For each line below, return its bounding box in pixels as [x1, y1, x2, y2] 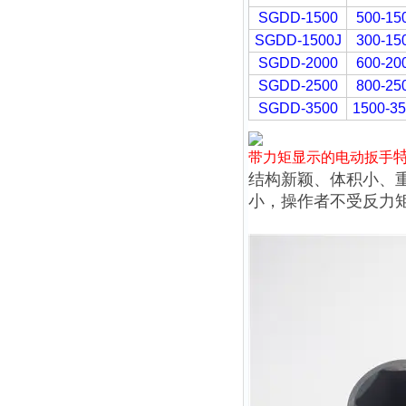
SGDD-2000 [257, 55, 338, 71]
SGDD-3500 [257, 101, 338, 116]
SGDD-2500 [257, 78, 338, 93]
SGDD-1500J [254, 33, 342, 48]
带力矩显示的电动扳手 [248, 150, 393, 165]
